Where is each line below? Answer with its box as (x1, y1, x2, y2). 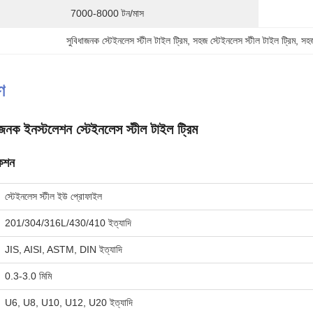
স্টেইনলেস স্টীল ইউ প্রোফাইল (5, 191, 102, 202)
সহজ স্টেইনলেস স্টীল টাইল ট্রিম (193, 35, 296, 46)
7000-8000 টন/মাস (71, 8, 144, 19)
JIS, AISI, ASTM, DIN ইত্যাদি (5, 244, 122, 255)
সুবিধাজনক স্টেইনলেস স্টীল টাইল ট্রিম (66, 35, 188, 46)
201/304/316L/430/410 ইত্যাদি (5, 217, 131, 228)
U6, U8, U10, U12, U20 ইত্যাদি (5, 297, 133, 308)
